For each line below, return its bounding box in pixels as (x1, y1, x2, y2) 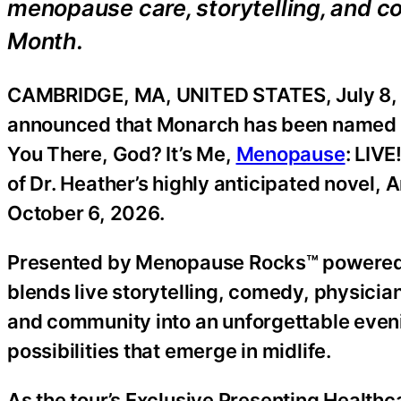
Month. (7, 27, 83, 55)
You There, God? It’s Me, (7, 141, 236, 166)
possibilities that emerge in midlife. (7, 338, 331, 363)
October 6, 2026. (7, 200, 165, 225)
